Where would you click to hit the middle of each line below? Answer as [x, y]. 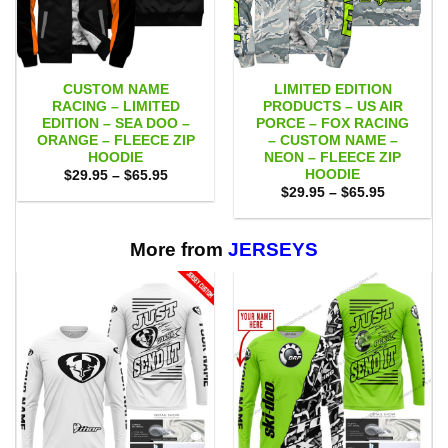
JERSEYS [273, 249]
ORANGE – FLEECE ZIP [115, 140]
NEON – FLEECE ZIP [332, 157]
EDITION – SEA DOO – [115, 123]
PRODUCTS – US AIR [332, 106]
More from [179, 249]
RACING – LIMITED [115, 106]
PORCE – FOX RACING [332, 123]
